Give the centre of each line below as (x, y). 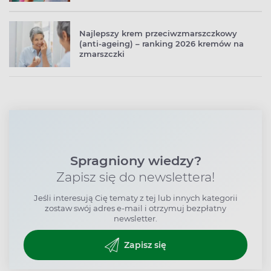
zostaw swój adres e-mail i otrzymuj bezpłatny (135, 208)
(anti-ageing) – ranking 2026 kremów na (162, 44)
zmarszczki (102, 54)
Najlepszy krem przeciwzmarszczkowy (158, 34)
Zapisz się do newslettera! (135, 177)
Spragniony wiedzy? (135, 161)
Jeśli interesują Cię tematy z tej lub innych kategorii (135, 198)
